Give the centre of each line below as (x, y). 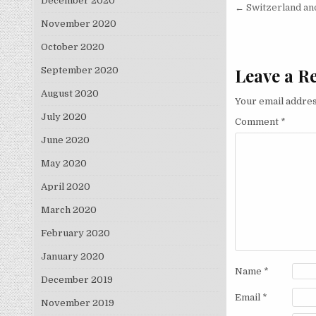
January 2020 (72, 257)
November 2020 (78, 24)
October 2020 (72, 47)
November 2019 (77, 303)
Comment (257, 121)
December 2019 (77, 280)
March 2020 (68, 210)
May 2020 (63, 164)
